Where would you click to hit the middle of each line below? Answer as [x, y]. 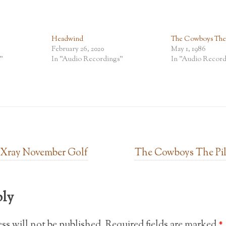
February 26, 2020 [77, 50]
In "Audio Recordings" [87, 60]
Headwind [67, 40]
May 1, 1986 [189, 50]
